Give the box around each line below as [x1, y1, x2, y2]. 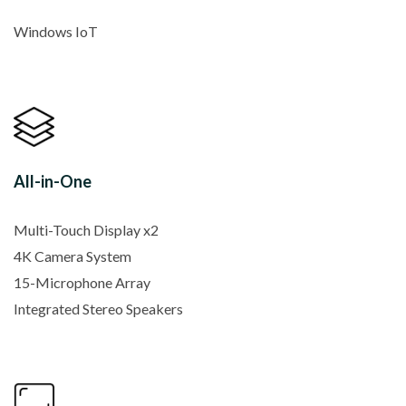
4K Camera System [14, 246, 131, 265]
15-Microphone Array [14, 273, 150, 291]
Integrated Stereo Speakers [14, 299, 183, 317]
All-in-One [14, 171, 92, 192]
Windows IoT [14, 23, 98, 41]
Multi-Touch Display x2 [14, 220, 159, 238]
